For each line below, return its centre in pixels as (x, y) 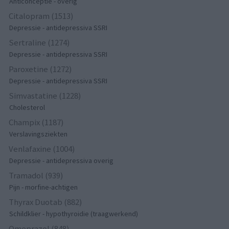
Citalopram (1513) (41, 16)
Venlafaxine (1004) (42, 148)
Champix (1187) (37, 122)
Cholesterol (27, 107)
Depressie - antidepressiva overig (62, 160)
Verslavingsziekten (39, 134)
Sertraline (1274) (40, 42)
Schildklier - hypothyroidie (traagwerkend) (74, 213)
